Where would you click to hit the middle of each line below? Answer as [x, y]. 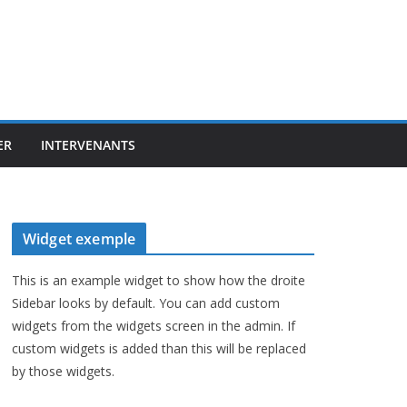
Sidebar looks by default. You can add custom [146, 303]
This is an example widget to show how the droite [159, 280]
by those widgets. [63, 371]
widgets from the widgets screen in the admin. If [154, 326]
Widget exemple [79, 239]
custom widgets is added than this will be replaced [159, 348]
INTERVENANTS [88, 145]
